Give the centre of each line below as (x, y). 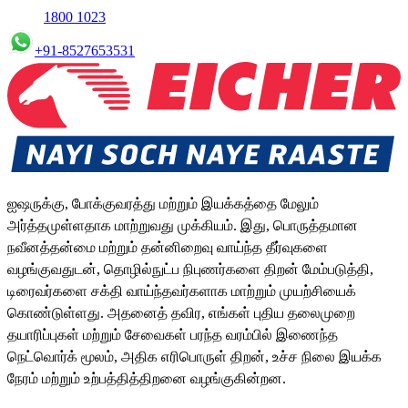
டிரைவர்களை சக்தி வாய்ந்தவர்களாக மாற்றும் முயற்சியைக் (182, 291)
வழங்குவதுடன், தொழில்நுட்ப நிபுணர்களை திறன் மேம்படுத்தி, (190, 270)
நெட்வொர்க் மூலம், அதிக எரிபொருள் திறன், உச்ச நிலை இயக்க (194, 357)
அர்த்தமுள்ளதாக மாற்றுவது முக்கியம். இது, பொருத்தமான (183, 226)
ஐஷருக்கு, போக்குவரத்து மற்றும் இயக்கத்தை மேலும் (163, 204)
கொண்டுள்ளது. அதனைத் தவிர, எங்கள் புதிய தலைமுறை (181, 313)
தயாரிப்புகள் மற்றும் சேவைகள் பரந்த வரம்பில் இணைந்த (173, 335)
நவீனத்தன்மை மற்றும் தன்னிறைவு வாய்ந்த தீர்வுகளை (168, 248)
